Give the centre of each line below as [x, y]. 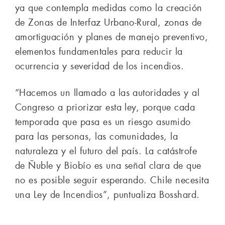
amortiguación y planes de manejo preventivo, [112, 37]
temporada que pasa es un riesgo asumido [103, 122]
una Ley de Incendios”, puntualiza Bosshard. [107, 195]
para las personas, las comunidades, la [97, 137]
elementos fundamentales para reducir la [99, 52]
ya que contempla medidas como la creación [109, 8]
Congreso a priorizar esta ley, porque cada [105, 108]
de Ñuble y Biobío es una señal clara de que [108, 166]
